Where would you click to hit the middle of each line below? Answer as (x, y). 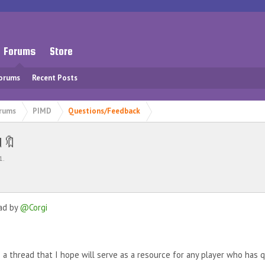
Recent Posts (55, 78)
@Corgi (34, 207)
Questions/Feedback (104, 111)
